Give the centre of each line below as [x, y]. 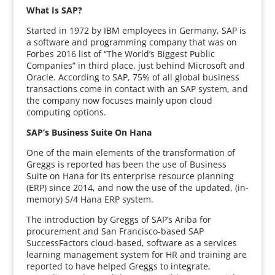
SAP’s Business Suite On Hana [89, 132]
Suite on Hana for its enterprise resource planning [130, 176]
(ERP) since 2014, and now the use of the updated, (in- [137, 188]
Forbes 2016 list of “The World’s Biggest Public [120, 54]
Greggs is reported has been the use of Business [126, 164]
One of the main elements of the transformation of [130, 153]
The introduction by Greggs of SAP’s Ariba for [118, 219]
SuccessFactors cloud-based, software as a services [131, 243]
